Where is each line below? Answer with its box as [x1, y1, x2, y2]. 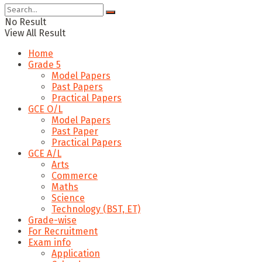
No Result [5, 16, 46, 27]
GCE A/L [28, 147, 61, 159]
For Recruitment [28, 225, 98, 237]
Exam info [28, 236, 71, 248]
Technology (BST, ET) [51, 203, 140, 215]
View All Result [5, 27, 65, 39]
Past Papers [51, 81, 103, 92]
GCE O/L [28, 103, 63, 115]
